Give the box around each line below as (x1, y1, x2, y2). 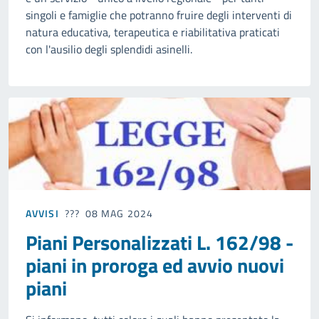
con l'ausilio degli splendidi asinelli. (26, 41, 192, 58)
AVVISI (26, 206, 59, 221)
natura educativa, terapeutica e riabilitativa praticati (26, 23, 280, 41)
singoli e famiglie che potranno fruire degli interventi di (26, 6, 292, 24)
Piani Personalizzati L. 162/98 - (26, 227, 293, 258)
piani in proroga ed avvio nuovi (26, 250, 284, 281)
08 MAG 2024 (85, 206, 154, 221)
